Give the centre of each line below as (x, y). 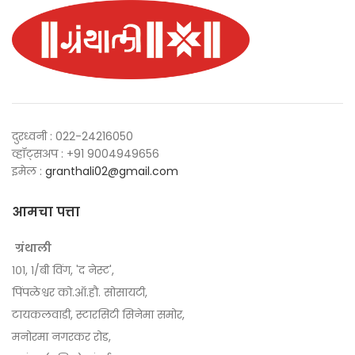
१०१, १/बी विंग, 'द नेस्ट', (63, 270)
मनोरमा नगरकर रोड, (61, 336)
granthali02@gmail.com (112, 171)
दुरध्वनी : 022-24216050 (73, 136)
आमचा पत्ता (46, 212)
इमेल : (29, 171)
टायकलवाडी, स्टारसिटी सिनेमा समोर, (98, 314)
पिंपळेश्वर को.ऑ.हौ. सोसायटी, (80, 292)
